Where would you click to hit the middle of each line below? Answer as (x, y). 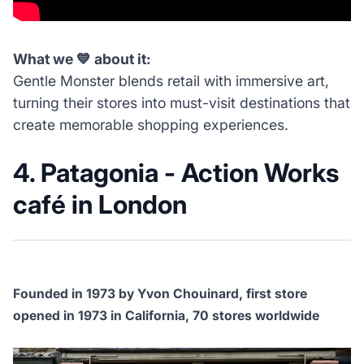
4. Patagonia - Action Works (175, 173)
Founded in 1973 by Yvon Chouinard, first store (160, 294)
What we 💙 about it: (82, 58)
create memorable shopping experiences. (150, 124)
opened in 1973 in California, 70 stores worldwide (166, 316)
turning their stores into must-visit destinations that (181, 102)
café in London (102, 204)
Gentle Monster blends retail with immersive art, (171, 80)
